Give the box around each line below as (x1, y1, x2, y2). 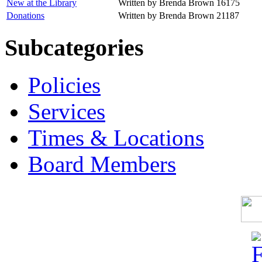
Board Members (28, 151, 176, 177)
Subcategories (5, 34, 144, 61)
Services (28, 99, 105, 125)
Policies (28, 73, 101, 98)
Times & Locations (28, 125, 204, 151)
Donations (6, 10, 44, 20)
